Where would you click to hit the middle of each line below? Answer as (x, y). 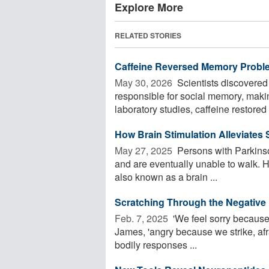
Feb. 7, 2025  (143, 218)
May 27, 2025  (145, 150)
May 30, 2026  (145, 82)
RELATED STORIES (148, 35)
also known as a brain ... (166, 177)
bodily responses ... (156, 244)
